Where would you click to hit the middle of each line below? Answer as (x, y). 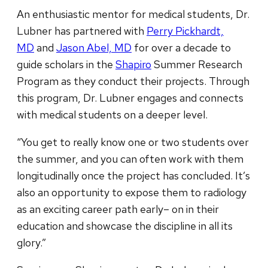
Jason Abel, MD (94, 47)
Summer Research (197, 64)
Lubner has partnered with (82, 31)
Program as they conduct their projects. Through (133, 81)
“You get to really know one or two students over (133, 142)
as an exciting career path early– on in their (118, 209)
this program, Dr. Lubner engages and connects (130, 98)
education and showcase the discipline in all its (125, 226)
